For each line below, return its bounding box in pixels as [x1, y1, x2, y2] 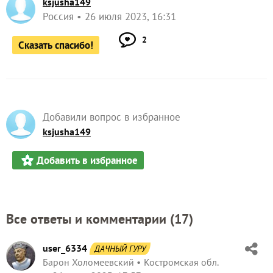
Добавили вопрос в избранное [43, 110, 180, 124]
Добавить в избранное [37, 153, 138, 167]
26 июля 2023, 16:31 [85, 9, 176, 23]
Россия [43, 9, 74, 23]
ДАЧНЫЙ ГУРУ [94, 243, 146, 254]
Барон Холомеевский [43, 255, 134, 268]
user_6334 [43, 241, 87, 254]
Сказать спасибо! [18, 38, 93, 52]
